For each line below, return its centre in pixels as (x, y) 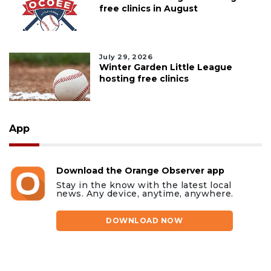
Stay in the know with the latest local (144, 185)
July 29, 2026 (126, 57)
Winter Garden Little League (165, 67)
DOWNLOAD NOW (145, 220)
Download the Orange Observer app (140, 170)
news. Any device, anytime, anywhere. (145, 193)
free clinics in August (148, 8)
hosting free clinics (144, 78)
